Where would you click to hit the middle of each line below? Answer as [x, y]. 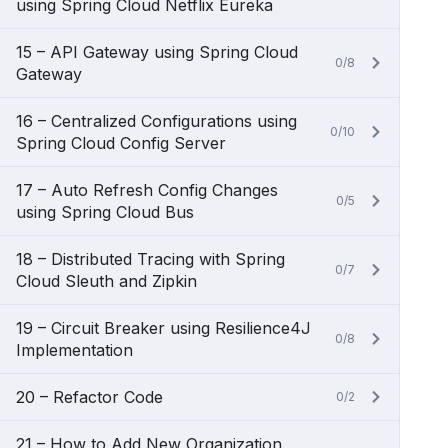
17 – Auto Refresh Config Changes [147, 190]
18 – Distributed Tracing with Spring [150, 259]
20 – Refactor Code [89, 397]
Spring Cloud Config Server [121, 143]
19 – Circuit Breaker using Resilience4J [163, 328]
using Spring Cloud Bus [105, 212]
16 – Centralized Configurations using [156, 121]
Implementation [74, 350]
